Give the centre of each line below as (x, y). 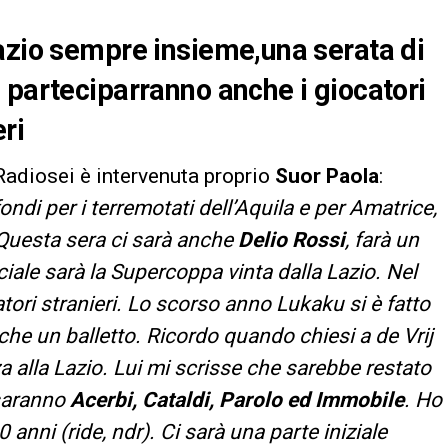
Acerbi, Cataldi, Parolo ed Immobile (237, 399)
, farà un (382, 239)
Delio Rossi (289, 239)
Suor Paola (324, 175)
